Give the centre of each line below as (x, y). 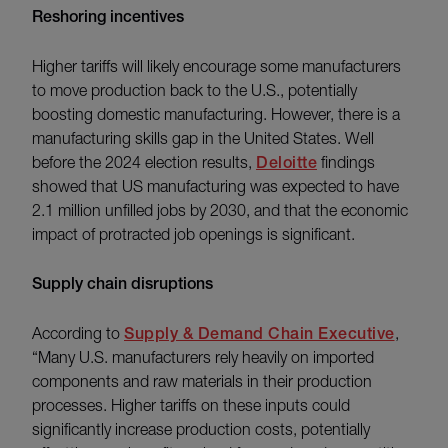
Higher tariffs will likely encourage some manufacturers (216, 66)
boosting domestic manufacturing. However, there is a (216, 114)
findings (346, 162)
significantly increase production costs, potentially (201, 429)
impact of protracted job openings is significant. (193, 234)
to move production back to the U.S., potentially (194, 90)
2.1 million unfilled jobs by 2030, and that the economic (220, 210)
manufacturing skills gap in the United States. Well (203, 138)
